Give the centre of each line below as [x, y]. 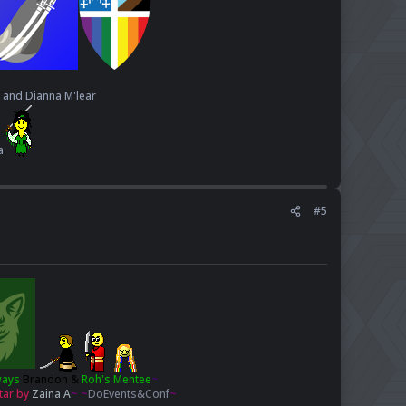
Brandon [45, 380]
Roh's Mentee [115, 380]
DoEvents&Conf [128, 394]
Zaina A [51, 394]
